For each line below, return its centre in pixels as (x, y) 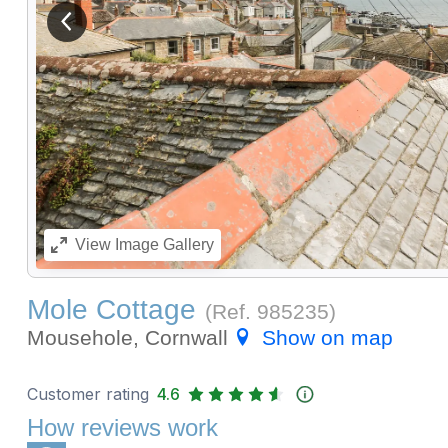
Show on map (327, 338)
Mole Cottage (111, 310)
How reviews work (122, 428)
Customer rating (87, 394)
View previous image (134, 29)
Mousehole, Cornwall (130, 338)
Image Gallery (162, 245)
